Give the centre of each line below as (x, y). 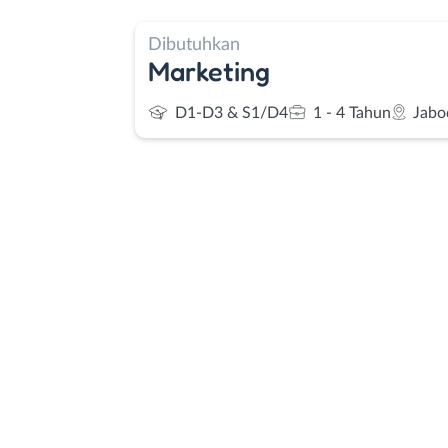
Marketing (209, 70)
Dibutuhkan (194, 44)
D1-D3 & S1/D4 (231, 113)
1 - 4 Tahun (352, 113)
